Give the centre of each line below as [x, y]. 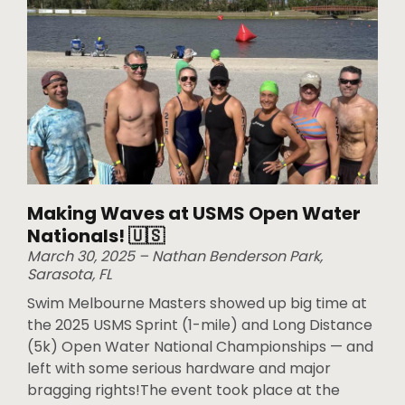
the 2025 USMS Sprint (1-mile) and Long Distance [200, 325]
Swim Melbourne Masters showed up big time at [197, 304]
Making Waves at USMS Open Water [194, 214]
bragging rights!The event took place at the [184, 391]
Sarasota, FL [70, 275]
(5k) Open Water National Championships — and [200, 347]
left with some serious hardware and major [179, 369]
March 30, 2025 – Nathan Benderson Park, [175, 257]
